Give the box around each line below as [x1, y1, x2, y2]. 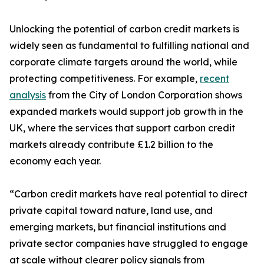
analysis [9, 89, 46, 101]
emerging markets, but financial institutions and [9, 221, 226, 233]
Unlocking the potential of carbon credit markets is [9, 23, 239, 35]
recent [200, 72, 229, 84]
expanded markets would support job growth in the [9, 105, 243, 117]
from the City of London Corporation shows [46, 89, 242, 101]
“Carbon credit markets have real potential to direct [9, 188, 247, 200]
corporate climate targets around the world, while [9, 56, 237, 68]
